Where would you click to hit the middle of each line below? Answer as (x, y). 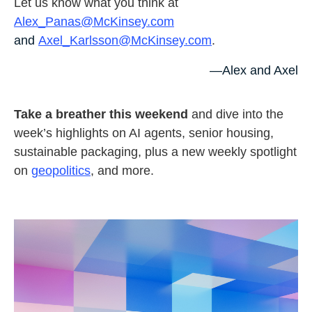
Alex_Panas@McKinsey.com (94, 22)
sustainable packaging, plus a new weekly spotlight (155, 152)
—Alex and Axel (254, 70)
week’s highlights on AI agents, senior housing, (144, 133)
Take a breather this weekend (101, 114)
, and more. (122, 171)
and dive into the (236, 114)
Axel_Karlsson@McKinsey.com (125, 40)
